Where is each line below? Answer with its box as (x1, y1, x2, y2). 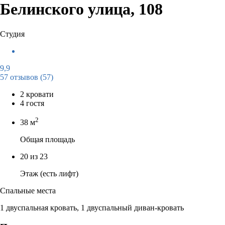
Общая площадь (20, 135, 75, 144)
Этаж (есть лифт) (20, 169, 78, 178)
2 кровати (20, 89, 54, 98)
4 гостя (20, 98, 44, 107)
